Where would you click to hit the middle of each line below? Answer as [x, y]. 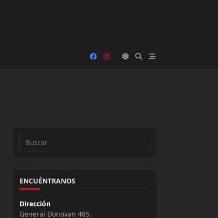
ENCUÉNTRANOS [48, 181]
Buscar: [31, 146]
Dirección [35, 204]
